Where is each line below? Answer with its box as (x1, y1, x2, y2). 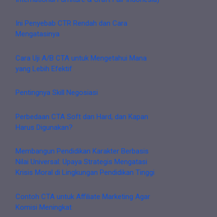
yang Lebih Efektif (15, 64, 72, 73)
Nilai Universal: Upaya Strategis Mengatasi (15, 157, 147, 167)
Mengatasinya (15, 30, 60, 39)
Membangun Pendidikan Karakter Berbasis (15, 147, 149, 156)
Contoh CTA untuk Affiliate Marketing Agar (15, 192, 150, 201)
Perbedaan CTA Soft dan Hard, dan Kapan (15, 112, 148, 121)
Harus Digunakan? (15, 123, 73, 132)
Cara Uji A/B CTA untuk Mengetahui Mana (15, 53, 147, 62)
